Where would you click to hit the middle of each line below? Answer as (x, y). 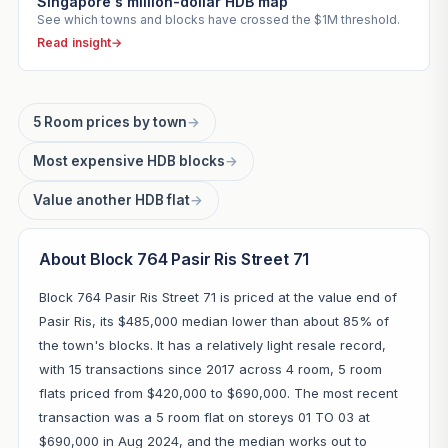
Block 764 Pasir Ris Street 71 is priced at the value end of (217, 296)
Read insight (74, 42)
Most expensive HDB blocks (129, 160)
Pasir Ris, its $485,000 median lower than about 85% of (213, 320)
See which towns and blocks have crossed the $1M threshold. (218, 19)
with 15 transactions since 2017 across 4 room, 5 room (210, 368)
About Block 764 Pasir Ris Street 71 (174, 258)
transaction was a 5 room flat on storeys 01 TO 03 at (204, 416)
